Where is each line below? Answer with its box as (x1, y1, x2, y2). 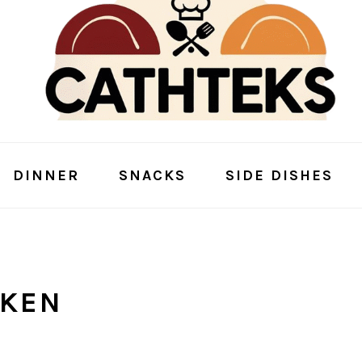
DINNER (12, 166, 79, 184)
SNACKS (118, 166, 186, 184)
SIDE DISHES (225, 166, 333, 184)
